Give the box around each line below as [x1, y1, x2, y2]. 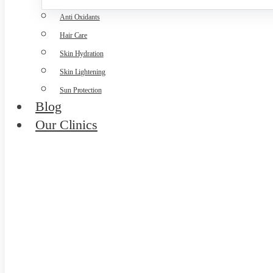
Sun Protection [60, 86, 102, 94]
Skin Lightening [60, 68, 105, 76]
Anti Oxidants [60, 13, 100, 21]
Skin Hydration [60, 49, 104, 58]
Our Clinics [35, 117, 97, 132]
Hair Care [60, 31, 88, 40]
